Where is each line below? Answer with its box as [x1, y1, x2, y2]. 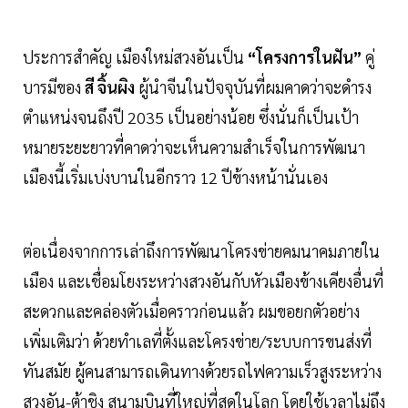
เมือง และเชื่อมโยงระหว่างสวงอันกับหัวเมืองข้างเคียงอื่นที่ [23, 270, 383, 292]
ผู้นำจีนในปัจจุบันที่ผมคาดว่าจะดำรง [135, 76, 372, 98]
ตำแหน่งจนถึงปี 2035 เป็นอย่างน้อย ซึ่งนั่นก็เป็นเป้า [23, 107, 359, 128]
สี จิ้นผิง [85, 76, 135, 98]
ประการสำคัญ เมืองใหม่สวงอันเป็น [23, 46, 248, 68]
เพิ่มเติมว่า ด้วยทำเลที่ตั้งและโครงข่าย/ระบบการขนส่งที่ [23, 331, 372, 352]
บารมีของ [23, 76, 85, 98]
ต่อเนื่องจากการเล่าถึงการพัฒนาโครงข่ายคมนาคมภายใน [23, 240, 380, 262]
